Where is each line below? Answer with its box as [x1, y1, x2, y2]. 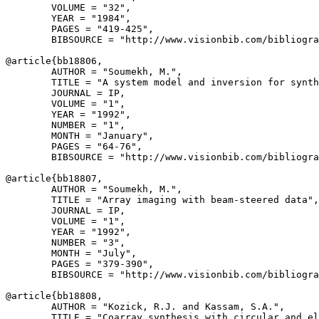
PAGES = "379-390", [6, 258, 154, 269]
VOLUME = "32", [6, 2, 131, 13]
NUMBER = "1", [6, 120, 125, 130]
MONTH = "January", [6, 130, 154, 141]
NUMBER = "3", [6, 237, 125, 248]
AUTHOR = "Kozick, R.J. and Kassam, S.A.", [6, 301, 285, 312]
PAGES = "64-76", [6, 141, 142, 152]
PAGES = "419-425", [6, 23, 154, 34]
